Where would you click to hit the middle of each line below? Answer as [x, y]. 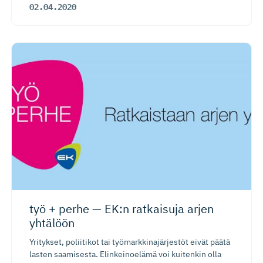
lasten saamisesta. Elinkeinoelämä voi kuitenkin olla [125, 254]
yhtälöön [52, 223]
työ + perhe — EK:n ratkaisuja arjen [122, 209]
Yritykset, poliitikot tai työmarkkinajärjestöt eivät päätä [130, 242]
